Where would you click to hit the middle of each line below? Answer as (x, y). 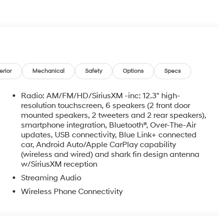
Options (133, 71)
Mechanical (49, 71)
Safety (94, 71)
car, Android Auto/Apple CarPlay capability (99, 144)
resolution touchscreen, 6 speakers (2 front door (106, 105)
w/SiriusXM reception (59, 164)
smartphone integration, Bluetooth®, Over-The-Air (109, 125)
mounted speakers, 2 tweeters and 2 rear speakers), (114, 115)
